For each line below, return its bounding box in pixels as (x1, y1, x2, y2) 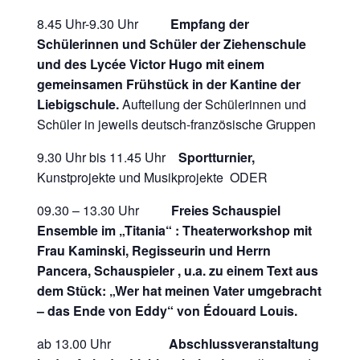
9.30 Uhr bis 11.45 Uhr (37, 147, 166, 166)
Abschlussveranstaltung (169, 333, 320, 353)
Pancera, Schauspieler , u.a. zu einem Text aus (37, 260, 319, 280)
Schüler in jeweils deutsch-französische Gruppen (37, 114, 317, 133)
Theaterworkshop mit (182, 220, 313, 239)
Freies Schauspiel (171, 200, 281, 219)
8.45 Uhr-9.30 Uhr (37, 14, 171, 33)
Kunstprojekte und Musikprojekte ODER (37, 167, 268, 186)
